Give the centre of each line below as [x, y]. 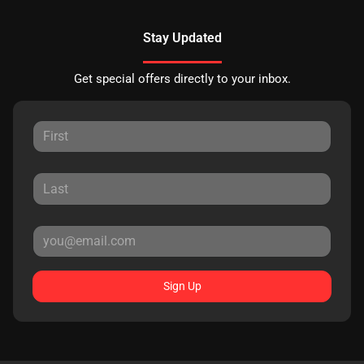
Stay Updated [182, 38]
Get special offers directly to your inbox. [182, 79]
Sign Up [182, 286]
